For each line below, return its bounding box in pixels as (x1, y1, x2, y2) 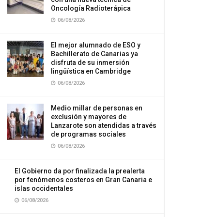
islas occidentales (15, 185, 73, 192)
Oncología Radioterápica (51, 4, 131, 12)
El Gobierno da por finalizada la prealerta (15, 167, 145, 175)
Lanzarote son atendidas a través (51, 122, 156, 129)
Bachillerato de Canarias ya (51, 50, 138, 58)
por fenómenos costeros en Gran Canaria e (15, 176, 152, 184)
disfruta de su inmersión (51, 59, 129, 66)
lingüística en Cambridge (51, 67, 131, 75)
